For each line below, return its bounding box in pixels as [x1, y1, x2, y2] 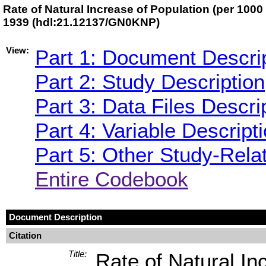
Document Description [9, 212, 102, 222]
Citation [9, 230, 42, 240]
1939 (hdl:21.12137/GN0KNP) [3, 16, 160, 28]
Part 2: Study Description [35, 69, 265, 94]
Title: [68, 249, 87, 259]
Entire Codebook [35, 167, 188, 191]
